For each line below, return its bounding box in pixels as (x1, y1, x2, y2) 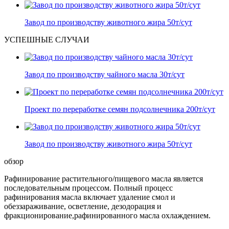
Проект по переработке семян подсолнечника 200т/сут (25, 105, 215, 114)
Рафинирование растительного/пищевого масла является (4, 174, 203, 184)
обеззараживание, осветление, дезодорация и (4, 202, 162, 211)
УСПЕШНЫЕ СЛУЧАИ (4, 35, 89, 44)
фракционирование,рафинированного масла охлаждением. (4, 211, 211, 220)
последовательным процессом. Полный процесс (4, 184, 173, 193)
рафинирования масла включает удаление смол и (4, 193, 175, 202)
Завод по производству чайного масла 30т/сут (25, 70, 185, 79)
